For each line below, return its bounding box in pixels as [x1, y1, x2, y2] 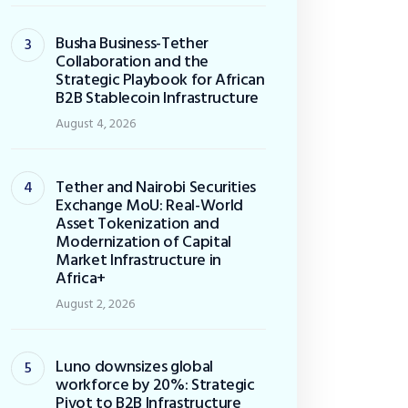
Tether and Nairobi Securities [56, 173, 257, 200]
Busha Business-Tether [56, 30, 209, 57]
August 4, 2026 [56, 113, 137, 135]
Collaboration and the [56, 48, 209, 76]
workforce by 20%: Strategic [56, 372, 255, 399]
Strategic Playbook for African [56, 66, 265, 94]
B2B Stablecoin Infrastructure [56, 85, 260, 112]
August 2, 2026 [56, 292, 136, 314]
